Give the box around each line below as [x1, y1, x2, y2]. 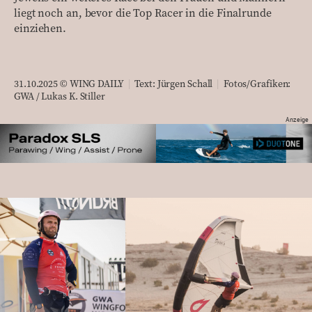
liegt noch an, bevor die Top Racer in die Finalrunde [14, 6, 272, 21]
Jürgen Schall [157, 78, 213, 91]
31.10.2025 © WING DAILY [14, 78, 126, 91]
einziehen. [14, 22, 67, 36]
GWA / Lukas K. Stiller [14, 91, 105, 104]
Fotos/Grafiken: [221, 78, 291, 91]
